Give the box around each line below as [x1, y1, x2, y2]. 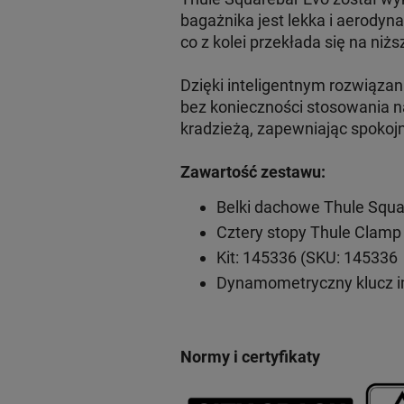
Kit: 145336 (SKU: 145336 [216, 247, 398, 267]
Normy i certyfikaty [179, 346, 320, 366]
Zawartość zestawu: [179, 161, 326, 181]
